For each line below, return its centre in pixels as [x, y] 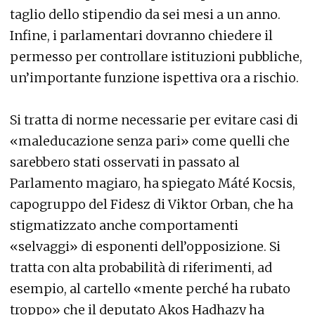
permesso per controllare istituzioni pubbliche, [156, 56]
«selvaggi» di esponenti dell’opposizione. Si [145, 246]
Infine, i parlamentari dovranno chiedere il [141, 35]
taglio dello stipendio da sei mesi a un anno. [145, 14]
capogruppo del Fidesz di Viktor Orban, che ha [152, 204]
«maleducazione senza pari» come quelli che [150, 141]
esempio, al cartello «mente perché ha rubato [150, 288]
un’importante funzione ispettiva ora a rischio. [154, 77]
